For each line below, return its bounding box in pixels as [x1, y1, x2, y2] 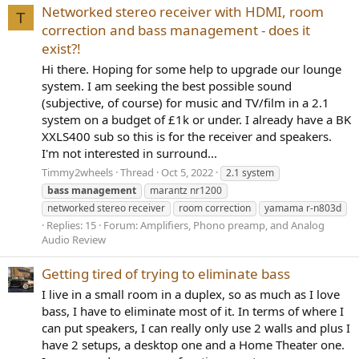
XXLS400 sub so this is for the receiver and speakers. [42, 128, 332, 145]
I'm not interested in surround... [42, 145, 217, 162]
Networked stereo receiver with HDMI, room [42, 2, 324, 22]
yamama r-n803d [264, 200, 341, 215]
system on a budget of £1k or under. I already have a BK [42, 111, 351, 128]
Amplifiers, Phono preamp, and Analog [140, 217, 325, 232]
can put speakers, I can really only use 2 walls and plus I [42, 320, 350, 336]
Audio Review [42, 232, 106, 247]
